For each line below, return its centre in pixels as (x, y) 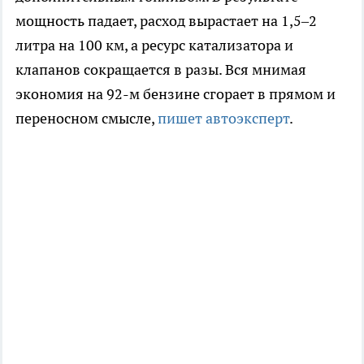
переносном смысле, (87, 119)
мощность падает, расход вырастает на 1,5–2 (166, 21)
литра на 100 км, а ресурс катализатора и (154, 45)
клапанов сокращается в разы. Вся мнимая (161, 70)
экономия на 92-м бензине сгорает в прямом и (175, 94)
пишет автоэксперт (223, 119)
